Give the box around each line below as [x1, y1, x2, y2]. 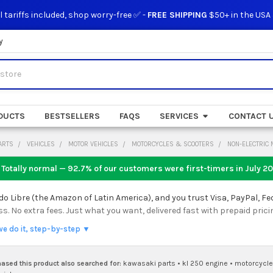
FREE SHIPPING [147, 10, 207, 20]
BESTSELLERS [44, 110, 100, 121]
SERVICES [159, 110, 199, 121]
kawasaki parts [123, 258, 176, 268]
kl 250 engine [182, 258, 229, 268]
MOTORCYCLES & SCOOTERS [132, 140, 214, 148]
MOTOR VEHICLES [68, 140, 119, 148]
